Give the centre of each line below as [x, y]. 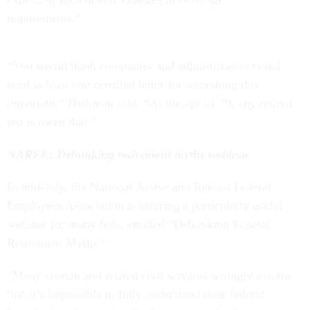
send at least [39, 85]
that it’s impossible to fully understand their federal [136, 294]
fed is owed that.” [53, 122]
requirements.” [46, 18]
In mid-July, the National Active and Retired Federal [139, 187]
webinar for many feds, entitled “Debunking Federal [138, 225]
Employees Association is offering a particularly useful [145, 206]
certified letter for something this [176, 85]
